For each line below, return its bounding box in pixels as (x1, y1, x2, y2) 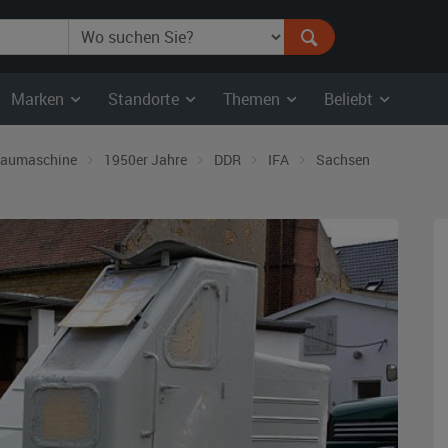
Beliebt (324, 88, 377, 110)
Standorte (108, 88, 183, 110)
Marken (11, 88, 68, 110)
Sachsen (316, 150, 370, 169)
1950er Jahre (104, 150, 187, 169)
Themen (223, 88, 284, 110)
